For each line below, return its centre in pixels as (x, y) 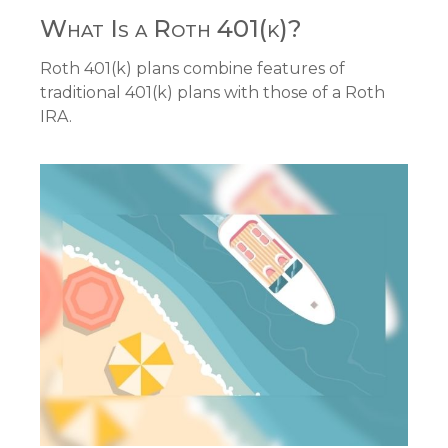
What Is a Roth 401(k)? (171, 29)
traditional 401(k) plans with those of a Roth (212, 93)
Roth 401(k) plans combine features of (192, 69)
